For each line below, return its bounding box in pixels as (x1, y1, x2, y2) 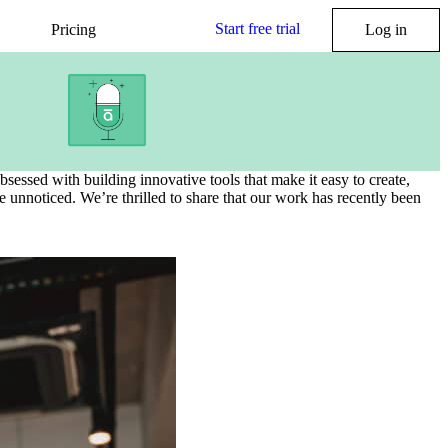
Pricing (51, 21, 97, 38)
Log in (365, 21, 407, 38)
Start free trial (215, 20, 300, 37)
